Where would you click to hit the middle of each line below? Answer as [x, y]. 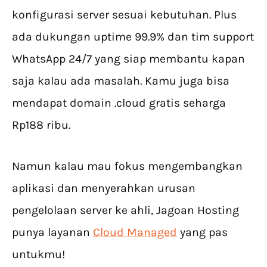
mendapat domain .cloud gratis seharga [119, 103]
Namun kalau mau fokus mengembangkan [127, 166]
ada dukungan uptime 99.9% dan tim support [133, 37]
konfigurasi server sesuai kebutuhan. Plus [124, 15]
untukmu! [40, 254]
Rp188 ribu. [41, 125]
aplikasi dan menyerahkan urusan [104, 188]
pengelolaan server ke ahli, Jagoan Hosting [125, 210]
